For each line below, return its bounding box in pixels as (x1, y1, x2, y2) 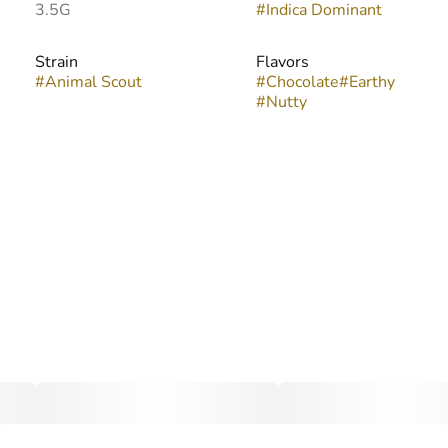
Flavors (255, 51, 309, 73)
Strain (34, 51, 78, 73)
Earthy (348, 71, 395, 93)
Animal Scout (44, 71, 142, 93)
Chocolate (265, 71, 339, 93)
